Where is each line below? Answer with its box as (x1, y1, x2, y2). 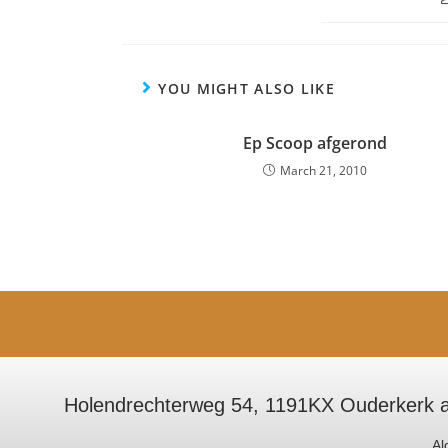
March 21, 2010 (279, 162, 367, 179)
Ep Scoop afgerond (242, 132, 387, 154)
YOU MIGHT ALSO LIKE (158, 79, 336, 98)
